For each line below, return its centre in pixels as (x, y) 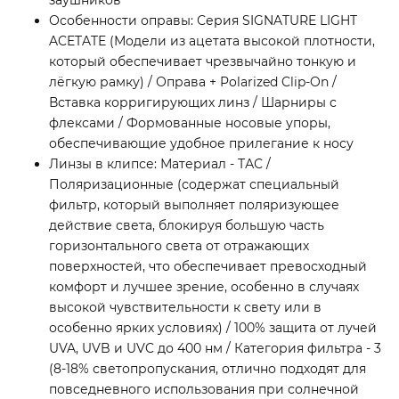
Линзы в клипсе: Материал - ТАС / (160, 164)
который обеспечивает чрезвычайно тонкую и (203, 62)
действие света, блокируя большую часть (187, 226)
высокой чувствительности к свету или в (185, 308)
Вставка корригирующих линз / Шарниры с (193, 103)
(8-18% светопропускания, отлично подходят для (208, 369)
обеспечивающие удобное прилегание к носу (201, 144)
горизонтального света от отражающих (179, 246)
